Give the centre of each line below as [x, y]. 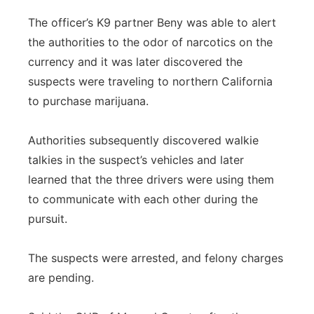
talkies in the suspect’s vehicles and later [136, 160]
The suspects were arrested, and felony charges [156, 258]
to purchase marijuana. [88, 101]
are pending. [61, 278]
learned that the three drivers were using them [151, 179]
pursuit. [48, 219]
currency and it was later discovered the [135, 62]
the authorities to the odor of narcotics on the [150, 42]
